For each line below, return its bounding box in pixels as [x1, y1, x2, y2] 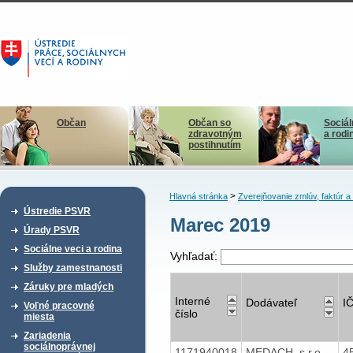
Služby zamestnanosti [24, 262, 122, 273]
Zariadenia [24, 330, 71, 341]
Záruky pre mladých [24, 281, 113, 292]
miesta [24, 311, 54, 322]
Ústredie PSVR [24, 206, 91, 217]
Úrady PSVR [24, 225, 80, 236]
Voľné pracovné [24, 300, 95, 311]
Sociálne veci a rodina [24, 243, 122, 255]
